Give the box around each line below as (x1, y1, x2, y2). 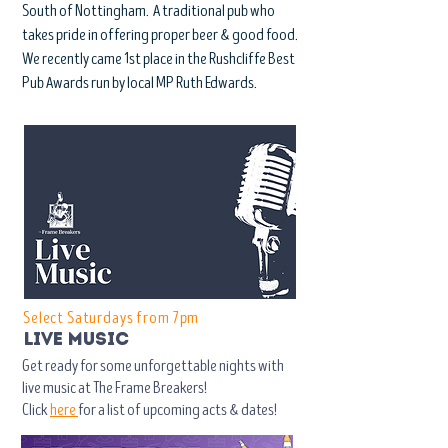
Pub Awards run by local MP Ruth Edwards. (22, 73, 257, 93)
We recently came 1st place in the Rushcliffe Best (22, 49, 295, 69)
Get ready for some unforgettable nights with (22, 356, 284, 376)
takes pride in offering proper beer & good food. (22, 25, 298, 45)
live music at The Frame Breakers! (22, 378, 207, 398)
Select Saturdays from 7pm (23, 308, 200, 328)
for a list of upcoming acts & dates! (78, 400, 277, 420)
